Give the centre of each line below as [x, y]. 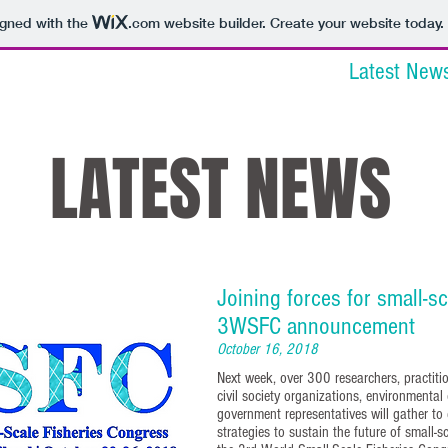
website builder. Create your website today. [301, 23]
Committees [270, 71]
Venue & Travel [128, 71]
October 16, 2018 [267, 348]
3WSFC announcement [316, 325]
